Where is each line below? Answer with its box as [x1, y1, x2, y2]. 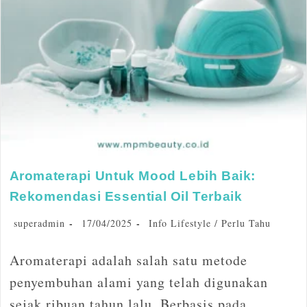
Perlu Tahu [221, 216, 271, 230]
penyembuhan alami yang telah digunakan [9, 272, 268, 291]
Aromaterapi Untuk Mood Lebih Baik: [9, 168, 256, 183]
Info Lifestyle [148, 216, 211, 230]
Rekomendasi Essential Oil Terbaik [9, 188, 243, 204]
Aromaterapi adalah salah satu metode [9, 250, 247, 269]
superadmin [13, 216, 65, 230]
